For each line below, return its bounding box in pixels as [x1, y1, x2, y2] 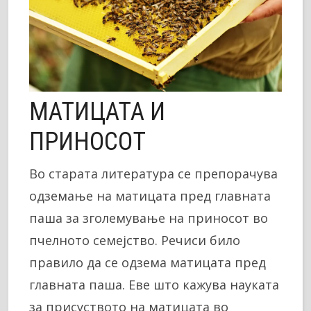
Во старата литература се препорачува [29, 165, 278, 183]
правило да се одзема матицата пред [29, 254, 266, 271]
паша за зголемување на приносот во [29, 210, 268, 227]
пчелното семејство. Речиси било [29, 232, 240, 249]
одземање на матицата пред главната [29, 187, 271, 205]
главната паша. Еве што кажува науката [29, 276, 279, 294]
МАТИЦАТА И [29, 97, 165, 127]
